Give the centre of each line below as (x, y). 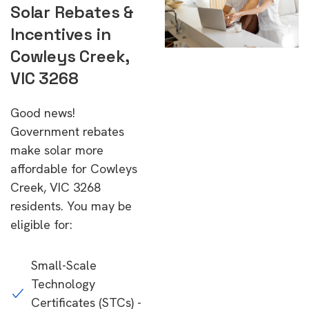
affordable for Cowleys (74, 169)
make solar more (57, 150)
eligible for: (41, 225)
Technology (63, 284)
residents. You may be (71, 206)
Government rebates (67, 131)
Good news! (43, 113)
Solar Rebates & (72, 12)
